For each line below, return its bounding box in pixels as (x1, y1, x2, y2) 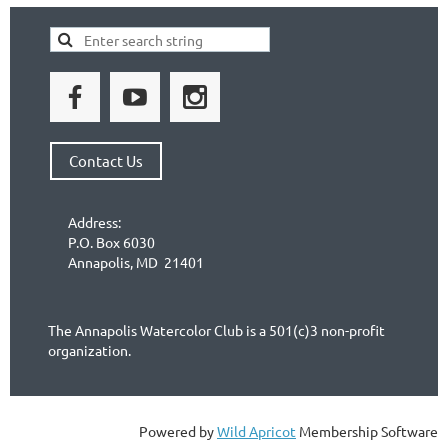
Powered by (139, 421, 217, 440)
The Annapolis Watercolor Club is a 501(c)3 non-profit (48, 320, 385, 339)
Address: (68, 212, 121, 231)
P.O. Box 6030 (68, 232, 155, 251)
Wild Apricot (217, 421, 296, 440)
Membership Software (296, 421, 438, 440)
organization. (48, 340, 137, 359)
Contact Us (69, 150, 143, 170)
